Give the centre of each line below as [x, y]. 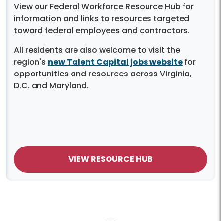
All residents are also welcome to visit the [97, 50]
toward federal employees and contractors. [103, 31]
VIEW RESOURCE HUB [110, 159]
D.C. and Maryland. [52, 86]
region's [31, 62]
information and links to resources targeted [102, 19]
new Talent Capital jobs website [115, 62]
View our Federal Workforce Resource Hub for [104, 7]
